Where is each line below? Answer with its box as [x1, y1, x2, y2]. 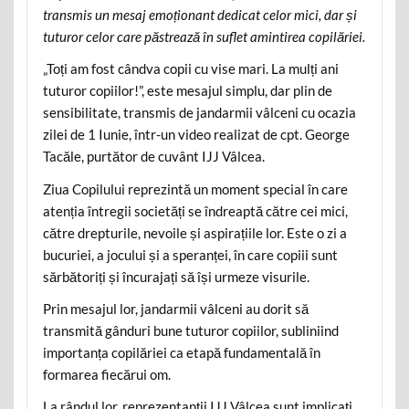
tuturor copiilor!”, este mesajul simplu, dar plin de [42, 82, 332, 100]
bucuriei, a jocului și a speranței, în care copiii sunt [42, 246, 338, 263]
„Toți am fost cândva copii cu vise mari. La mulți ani [42, 60, 339, 78]
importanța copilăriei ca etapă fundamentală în [42, 344, 320, 362]
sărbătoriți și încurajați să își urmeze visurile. [42, 267, 309, 285]
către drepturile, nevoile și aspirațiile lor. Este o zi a [42, 224, 347, 241]
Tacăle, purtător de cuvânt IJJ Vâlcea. [42, 148, 265, 165]
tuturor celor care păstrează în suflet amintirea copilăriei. [42, 27, 365, 45]
